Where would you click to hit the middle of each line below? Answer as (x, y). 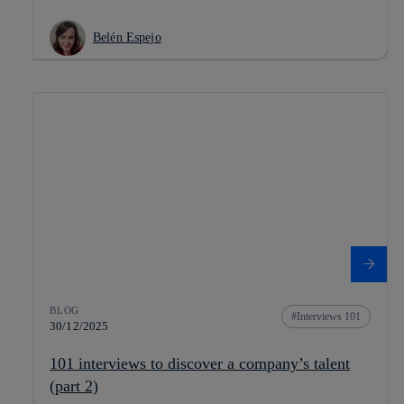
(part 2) (74, 386)
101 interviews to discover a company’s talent (200, 364)
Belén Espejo (127, 38)
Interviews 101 (329, 317)
